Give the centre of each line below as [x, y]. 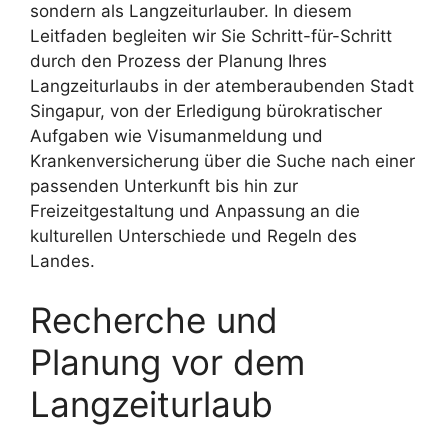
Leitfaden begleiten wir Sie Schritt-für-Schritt [211, 35]
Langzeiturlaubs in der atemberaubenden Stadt [222, 85]
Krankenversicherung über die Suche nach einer [222, 160]
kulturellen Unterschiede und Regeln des [193, 235]
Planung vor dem [167, 362]
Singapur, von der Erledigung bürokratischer [206, 110]
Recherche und [154, 320]
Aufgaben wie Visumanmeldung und [176, 135]
